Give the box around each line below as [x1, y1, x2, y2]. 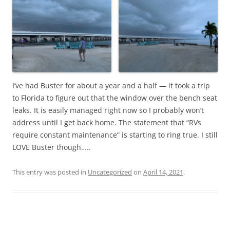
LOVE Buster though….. [12, 142, 91, 152]
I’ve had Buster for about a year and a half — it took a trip [12, 81, 210, 91]
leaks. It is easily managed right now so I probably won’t [12, 105, 204, 116]
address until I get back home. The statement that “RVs [12, 118, 201, 128]
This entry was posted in [12, 167, 88, 177]
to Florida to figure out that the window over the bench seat [12, 93, 217, 103]
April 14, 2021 [143, 167, 183, 177]
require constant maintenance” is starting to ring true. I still [12, 130, 218, 140]
